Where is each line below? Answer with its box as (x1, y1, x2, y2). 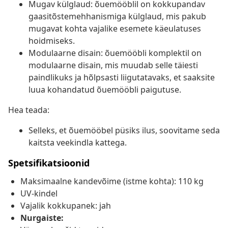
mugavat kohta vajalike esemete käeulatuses (28, 23, 201, 35)
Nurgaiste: (20, 212, 64, 224)
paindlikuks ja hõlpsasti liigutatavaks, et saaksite (28, 72, 215, 83)
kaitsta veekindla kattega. (28, 137, 127, 149)
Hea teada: (8, 104, 49, 116)
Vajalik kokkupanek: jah (20, 200, 111, 212)
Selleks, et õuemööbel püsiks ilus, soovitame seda (28, 125, 220, 136)
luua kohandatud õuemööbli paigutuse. (28, 84, 181, 96)
